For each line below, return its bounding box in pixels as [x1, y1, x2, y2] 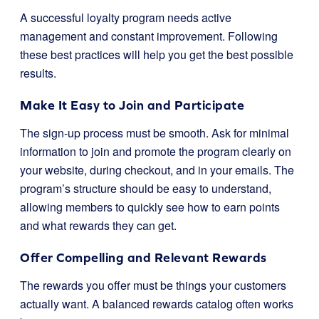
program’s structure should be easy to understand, [20, 179, 271, 197]
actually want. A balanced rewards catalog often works [20, 295, 293, 312]
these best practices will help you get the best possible [20, 46, 293, 63]
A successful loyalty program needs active [20, 9, 231, 26]
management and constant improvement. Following [20, 27, 278, 44]
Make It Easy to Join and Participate [20, 97, 244, 113]
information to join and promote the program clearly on [20, 142, 291, 159]
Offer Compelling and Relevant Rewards [20, 249, 267, 265]
